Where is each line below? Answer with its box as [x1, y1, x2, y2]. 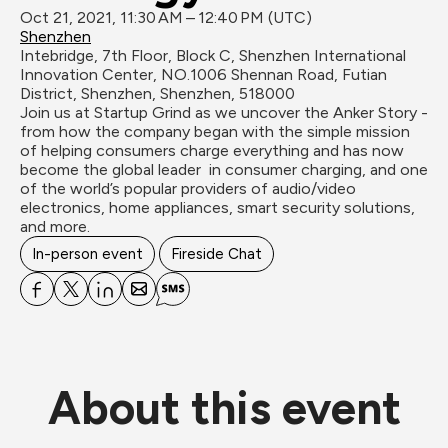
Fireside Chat [171, 245, 262, 263]
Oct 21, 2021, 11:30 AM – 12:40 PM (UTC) [20, 8, 312, 27]
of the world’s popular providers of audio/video [20, 179, 356, 198]
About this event [47, 380, 401, 436]
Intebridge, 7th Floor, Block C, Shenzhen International [20, 46, 406, 65]
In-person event [32, 245, 143, 263]
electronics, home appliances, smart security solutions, [20, 198, 415, 217]
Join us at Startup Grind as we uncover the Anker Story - [20, 103, 428, 122]
